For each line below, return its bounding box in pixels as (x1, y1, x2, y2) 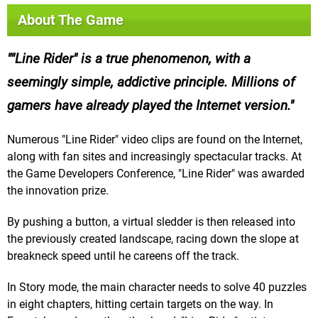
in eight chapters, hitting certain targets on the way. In (7, 297, 273, 312)
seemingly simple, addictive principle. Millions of (7, 74, 295, 91)
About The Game (18, 11, 124, 29)
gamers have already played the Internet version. (7, 97, 290, 114)
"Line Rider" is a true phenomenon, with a (11, 50, 251, 67)
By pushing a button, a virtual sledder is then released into (7, 215, 295, 229)
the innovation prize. (7, 184, 109, 198)
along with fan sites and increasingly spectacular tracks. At (7, 150, 302, 164)
